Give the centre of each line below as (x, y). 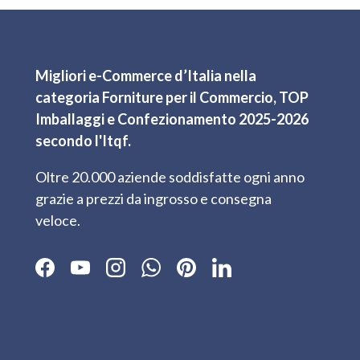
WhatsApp (184, 277)
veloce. (58, 220)
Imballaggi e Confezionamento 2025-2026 (172, 119)
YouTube (108, 277)
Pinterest (215, 277)
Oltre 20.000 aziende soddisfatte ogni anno (170, 176)
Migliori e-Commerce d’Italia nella (146, 75)
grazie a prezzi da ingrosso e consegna (153, 198)
